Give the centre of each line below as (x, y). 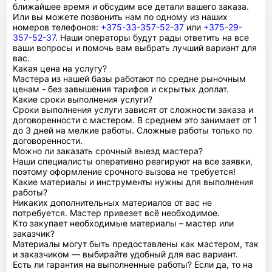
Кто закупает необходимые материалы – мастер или (123, 223)
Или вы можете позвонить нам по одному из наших (120, 16)
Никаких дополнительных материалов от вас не (112, 202)
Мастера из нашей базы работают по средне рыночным (129, 78)
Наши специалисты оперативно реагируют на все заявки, (133, 161)
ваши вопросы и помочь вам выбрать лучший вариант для (135, 47)
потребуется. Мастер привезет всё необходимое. (116, 212)
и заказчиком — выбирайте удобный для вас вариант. (125, 254)
